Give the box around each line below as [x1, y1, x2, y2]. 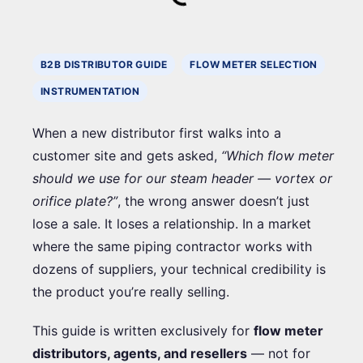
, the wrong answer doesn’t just [117, 192, 310, 209]
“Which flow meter [221, 147, 334, 164]
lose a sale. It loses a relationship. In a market [32, 215, 311, 232]
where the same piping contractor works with [32, 237, 312, 254]
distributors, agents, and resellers [32, 344, 247, 361]
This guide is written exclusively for [32, 322, 254, 339]
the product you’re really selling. [32, 283, 229, 300]
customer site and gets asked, [32, 147, 221, 164]
